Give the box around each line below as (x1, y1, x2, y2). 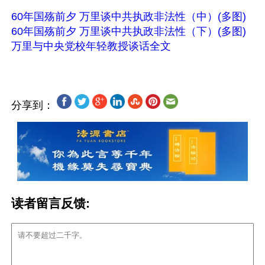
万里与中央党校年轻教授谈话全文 (11, 40, 171, 52)
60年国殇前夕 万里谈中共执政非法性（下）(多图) (11, 25, 246, 37)
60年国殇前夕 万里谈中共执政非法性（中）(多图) (11, 11, 246, 22)
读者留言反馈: (11, 196, 90, 211)
